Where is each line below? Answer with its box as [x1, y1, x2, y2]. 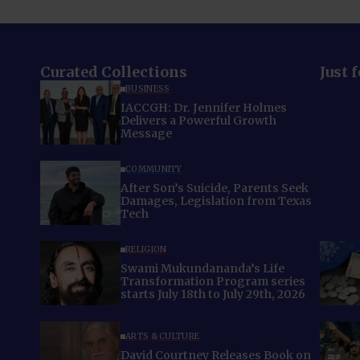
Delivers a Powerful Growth [121, 113, 276, 129]
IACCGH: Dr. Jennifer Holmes [121, 100, 287, 116]
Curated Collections [40, 62, 187, 81]
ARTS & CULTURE [125, 331, 200, 342]
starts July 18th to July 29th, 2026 [121, 287, 305, 302]
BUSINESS [125, 84, 170, 95]
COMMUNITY [125, 164, 182, 175]
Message [121, 126, 172, 141]
